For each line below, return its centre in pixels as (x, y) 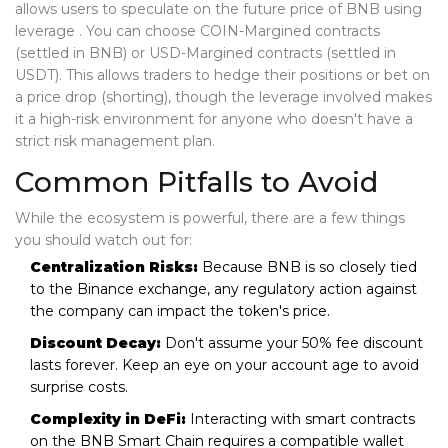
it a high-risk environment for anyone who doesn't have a (214, 119)
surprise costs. (79, 387)
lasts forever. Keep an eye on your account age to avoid (224, 365)
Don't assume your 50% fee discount (292, 343)
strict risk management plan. (115, 141)
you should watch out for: (103, 240)
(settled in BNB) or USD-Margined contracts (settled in (205, 53)
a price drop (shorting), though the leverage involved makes (223, 97)
